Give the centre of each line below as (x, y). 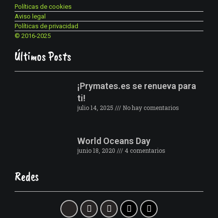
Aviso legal (30, 16)
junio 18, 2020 (97, 150)
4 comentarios (144, 150)
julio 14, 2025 (96, 107)
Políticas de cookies (43, 6)
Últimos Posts (43, 56)
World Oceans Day (114, 141)
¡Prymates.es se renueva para (136, 86)
